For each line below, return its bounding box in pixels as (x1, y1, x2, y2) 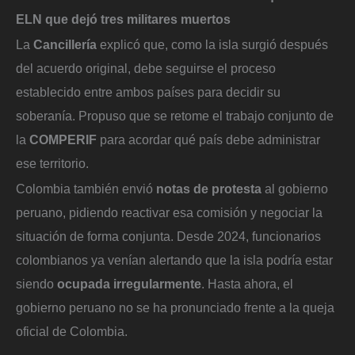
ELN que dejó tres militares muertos (16, 12, 231, 27)
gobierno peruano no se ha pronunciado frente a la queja (16, 300, 334, 315)
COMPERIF (29, 132, 97, 147)
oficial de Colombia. (16, 323, 128, 338)
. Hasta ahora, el (201, 276, 293, 291)
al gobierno (261, 181, 328, 196)
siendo (16, 276, 57, 291)
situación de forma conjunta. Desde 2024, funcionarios (16, 228, 321, 243)
